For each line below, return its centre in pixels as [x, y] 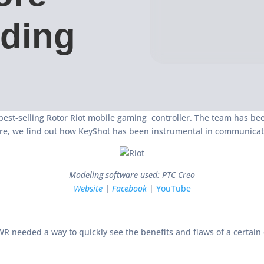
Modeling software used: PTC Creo [132, 175]
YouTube [173, 189]
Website [88, 189]
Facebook [129, 189]
